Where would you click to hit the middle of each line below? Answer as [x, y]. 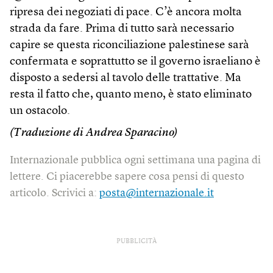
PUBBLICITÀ [136, 241]
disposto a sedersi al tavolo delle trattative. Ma [126, 78]
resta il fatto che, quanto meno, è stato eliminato [131, 94]
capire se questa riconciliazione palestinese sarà [129, 45]
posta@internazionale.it [157, 193]
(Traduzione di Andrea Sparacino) [94, 133]
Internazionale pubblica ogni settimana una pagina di [135, 160]
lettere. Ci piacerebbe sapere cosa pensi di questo [127, 176]
